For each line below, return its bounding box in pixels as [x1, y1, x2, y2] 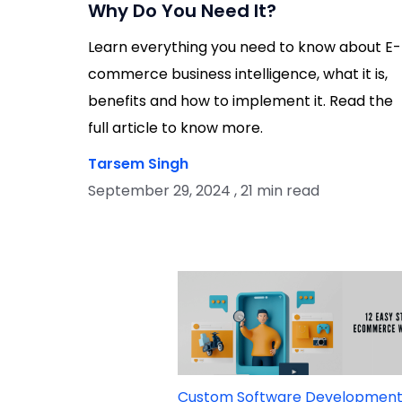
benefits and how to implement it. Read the [87, 90, 393, 111]
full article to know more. [87, 117, 263, 138]
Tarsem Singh [87, 153, 188, 174]
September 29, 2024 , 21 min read [87, 179, 319, 201]
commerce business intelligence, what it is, [87, 63, 388, 84]
